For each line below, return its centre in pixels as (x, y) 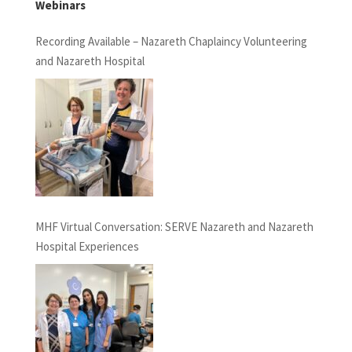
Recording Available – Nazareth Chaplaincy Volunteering (171, 41)
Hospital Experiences (87, 246)
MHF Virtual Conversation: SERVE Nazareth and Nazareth (174, 226)
